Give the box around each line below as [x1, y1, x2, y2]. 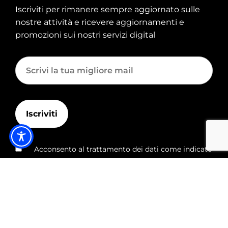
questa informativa [26, 157, 97, 166]
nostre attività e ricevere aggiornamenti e [15, 17, 184, 27]
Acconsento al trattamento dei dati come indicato [34, 144, 212, 154]
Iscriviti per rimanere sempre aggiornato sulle [15, 4, 200, 14]
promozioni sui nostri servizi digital [15, 30, 155, 40]
